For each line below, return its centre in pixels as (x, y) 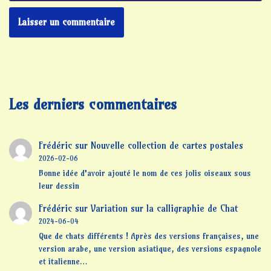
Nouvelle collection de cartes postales (167, 146)
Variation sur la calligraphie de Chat (164, 209)
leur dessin (59, 186)
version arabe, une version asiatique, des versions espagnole (150, 248)
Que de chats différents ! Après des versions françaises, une (149, 236)
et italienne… (63, 261)
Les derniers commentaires (93, 104)
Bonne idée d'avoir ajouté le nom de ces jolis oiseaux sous (145, 173)
